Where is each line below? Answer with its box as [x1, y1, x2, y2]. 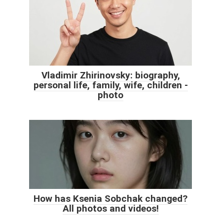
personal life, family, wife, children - [33, 79, 188, 91]
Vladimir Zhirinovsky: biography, [41, 69, 180, 81]
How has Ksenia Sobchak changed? [34, 192, 187, 204]
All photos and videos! [62, 202, 159, 214]
